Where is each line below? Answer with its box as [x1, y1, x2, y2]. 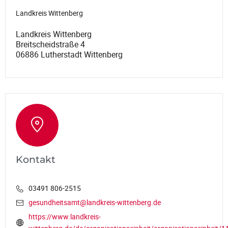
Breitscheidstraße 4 [16, 38, 85, 50]
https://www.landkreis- [28, 212, 101, 222]
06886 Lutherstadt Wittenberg [16, 48, 123, 60]
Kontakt [16, 153, 55, 166]
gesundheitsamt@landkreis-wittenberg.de [28, 197, 161, 208]
